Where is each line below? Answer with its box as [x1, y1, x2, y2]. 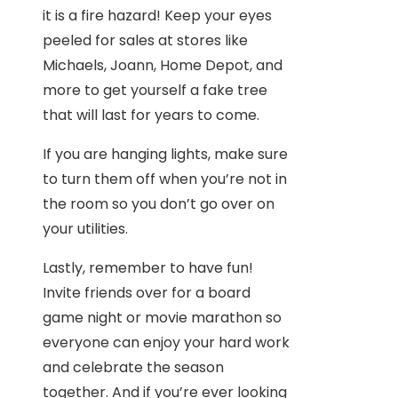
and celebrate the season [43, 356, 224, 378]
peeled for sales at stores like [43, 29, 248, 51]
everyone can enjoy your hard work [43, 331, 290, 353]
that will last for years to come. [43, 104, 259, 125]
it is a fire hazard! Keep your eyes [43, 4, 272, 26]
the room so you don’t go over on [43, 193, 275, 214]
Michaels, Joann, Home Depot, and [43, 54, 283, 76]
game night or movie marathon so [43, 306, 282, 328]
